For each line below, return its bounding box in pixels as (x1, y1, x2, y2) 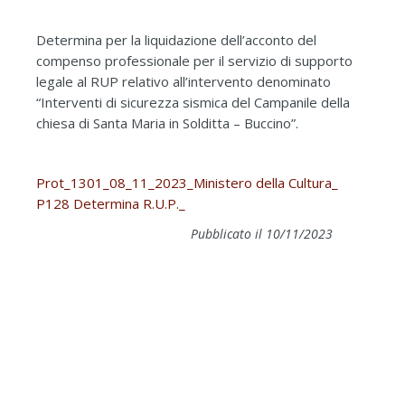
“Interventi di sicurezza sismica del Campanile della (36, 92, 350, 111)
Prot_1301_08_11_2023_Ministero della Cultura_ (36, 173, 338, 192)
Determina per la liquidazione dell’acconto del (36, 30, 316, 49)
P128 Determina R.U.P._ (36, 193, 185, 212)
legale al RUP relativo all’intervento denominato (36, 71, 331, 90)
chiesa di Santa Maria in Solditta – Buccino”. (36, 113, 298, 132)
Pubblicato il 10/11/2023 (191, 224, 333, 242)
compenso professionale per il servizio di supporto (36, 51, 353, 70)
